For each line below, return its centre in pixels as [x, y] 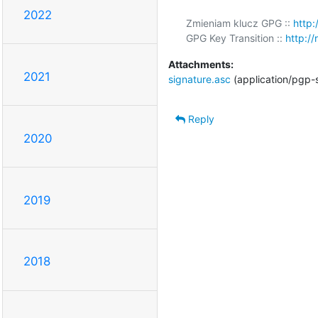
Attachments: [201, 64]
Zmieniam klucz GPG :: [239, 23]
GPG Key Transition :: [235, 38]
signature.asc [199, 79]
